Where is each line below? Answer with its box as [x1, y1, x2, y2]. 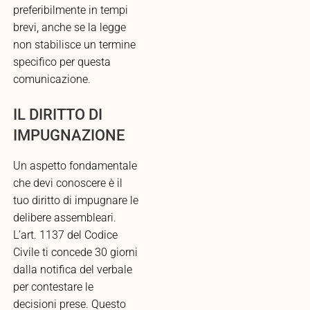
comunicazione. [12, 73, 91, 86]
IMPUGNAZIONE [12, 127, 125, 144]
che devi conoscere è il [12, 176, 122, 190]
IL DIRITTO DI [12, 106, 102, 123]
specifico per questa [12, 55, 111, 69]
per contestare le [12, 280, 93, 293]
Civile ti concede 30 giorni [12, 246, 138, 259]
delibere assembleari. [12, 211, 116, 224]
